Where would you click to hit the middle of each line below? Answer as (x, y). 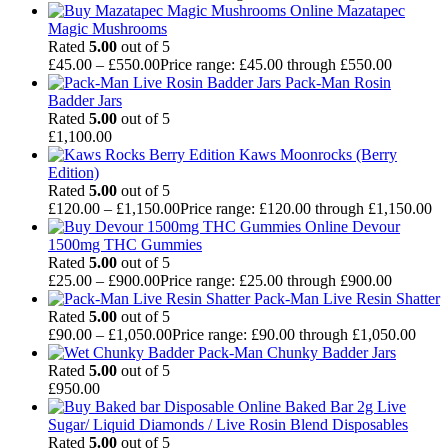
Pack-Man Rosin (338, 82)
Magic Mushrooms (107, 28)
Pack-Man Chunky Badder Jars (297, 352)
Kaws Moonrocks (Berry (318, 154)
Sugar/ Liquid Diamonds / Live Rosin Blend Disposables (228, 424)
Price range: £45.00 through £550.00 (276, 64)
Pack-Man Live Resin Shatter (347, 298)
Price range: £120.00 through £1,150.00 (306, 208)
